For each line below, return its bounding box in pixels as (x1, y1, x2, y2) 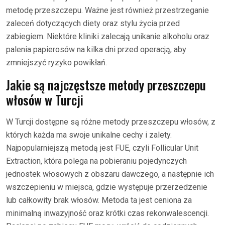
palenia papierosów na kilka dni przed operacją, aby (6, 45, 186, 54)
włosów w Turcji (6, 90, 83, 109)
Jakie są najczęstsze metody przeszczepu (6, 75, 206, 94)
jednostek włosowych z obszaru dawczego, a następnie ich (6, 169, 214, 179)
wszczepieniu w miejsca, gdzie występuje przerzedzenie (6, 182, 207, 192)
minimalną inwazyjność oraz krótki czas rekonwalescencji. (6, 208, 209, 218)
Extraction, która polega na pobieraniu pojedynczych (6, 156, 187, 166)
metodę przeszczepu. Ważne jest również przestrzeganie (6, 6, 209, 15)
